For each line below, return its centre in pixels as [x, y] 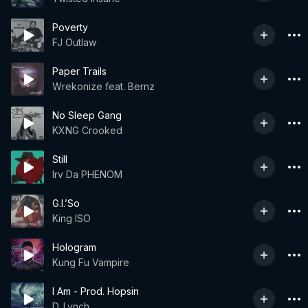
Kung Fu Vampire [91, 262]
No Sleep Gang [87, 115]
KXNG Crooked [87, 130]
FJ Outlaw [74, 42]
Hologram [74, 247]
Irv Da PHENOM [87, 174]
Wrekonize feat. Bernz [103, 86]
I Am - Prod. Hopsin [96, 291]
